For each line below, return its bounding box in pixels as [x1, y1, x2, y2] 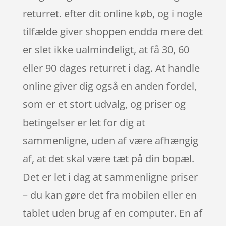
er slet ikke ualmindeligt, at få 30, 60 [22, 42, 189, 56]
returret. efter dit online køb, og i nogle [22, 6, 202, 20]
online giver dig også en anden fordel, [22, 79, 197, 93]
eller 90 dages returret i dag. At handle [22, 61, 200, 75]
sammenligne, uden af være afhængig [22, 133, 198, 147]
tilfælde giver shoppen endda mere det [22, 24, 203, 38]
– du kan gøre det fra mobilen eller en [22, 188, 197, 202]
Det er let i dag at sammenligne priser [22, 169, 198, 184]
